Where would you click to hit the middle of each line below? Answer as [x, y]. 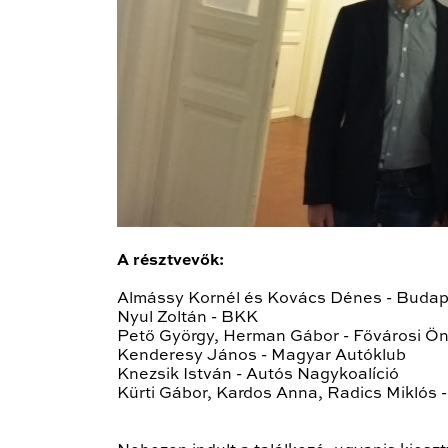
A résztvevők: [170, 261]
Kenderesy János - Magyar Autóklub [261, 356]
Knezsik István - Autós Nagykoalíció [258, 375]
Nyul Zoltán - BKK [187, 318]
